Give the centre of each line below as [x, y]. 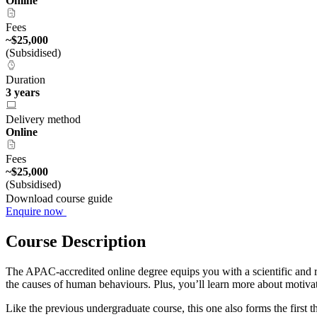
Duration [25, 80]
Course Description [76, 242]
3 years [23, 93]
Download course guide [60, 199]
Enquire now [36, 212]
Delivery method [43, 120]
